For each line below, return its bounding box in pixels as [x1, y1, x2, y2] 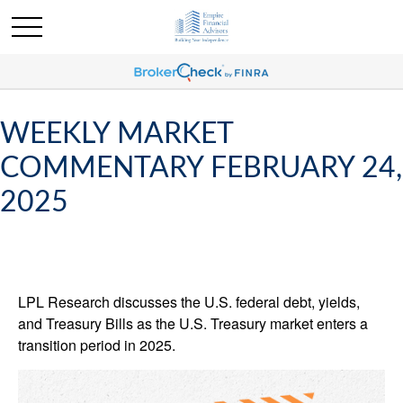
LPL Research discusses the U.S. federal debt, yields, [18, 291, 360, 312]
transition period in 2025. [18, 335, 175, 355]
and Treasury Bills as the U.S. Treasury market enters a [18, 313, 368, 334]
